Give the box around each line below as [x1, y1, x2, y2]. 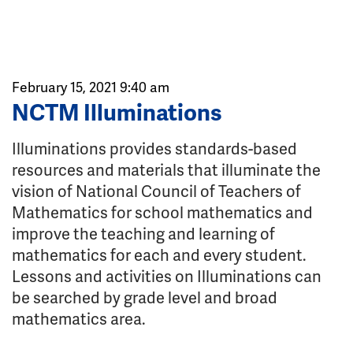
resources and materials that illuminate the [12, 158, 321, 180]
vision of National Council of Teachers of [12, 180, 301, 202]
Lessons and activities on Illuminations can [12, 265, 321, 287]
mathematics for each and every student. [12, 243, 307, 266]
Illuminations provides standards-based [12, 137, 297, 159]
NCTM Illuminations [12, 95, 222, 128]
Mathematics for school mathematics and [12, 201, 313, 223]
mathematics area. [12, 307, 146, 329]
